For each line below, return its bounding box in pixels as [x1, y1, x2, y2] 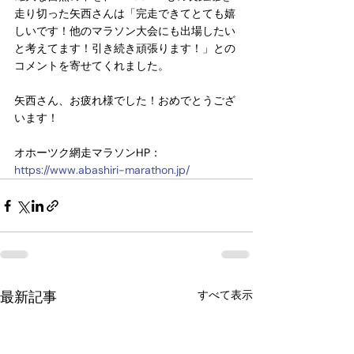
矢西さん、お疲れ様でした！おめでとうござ [14, 93, 235, 108]
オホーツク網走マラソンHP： [14, 145, 161, 160]
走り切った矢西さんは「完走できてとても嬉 [14, 6, 235, 21]
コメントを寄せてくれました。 [14, 58, 169, 73]
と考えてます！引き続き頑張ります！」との [14, 41, 235, 56]
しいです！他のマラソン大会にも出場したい [14, 24, 235, 39]
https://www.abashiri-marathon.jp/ [14, 163, 190, 178]
